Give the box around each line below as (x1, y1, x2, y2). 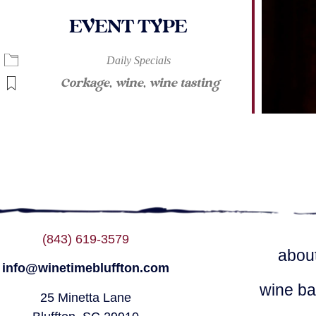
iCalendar (89, 44, 147, 59)
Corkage (61, 76, 110, 92)
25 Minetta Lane (40, 290, 132, 305)
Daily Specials (106, 54, 171, 67)
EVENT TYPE (68, 15, 187, 39)
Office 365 (230, 44, 289, 59)
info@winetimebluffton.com (2, 261, 170, 276)
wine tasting (149, 76, 220, 92)
